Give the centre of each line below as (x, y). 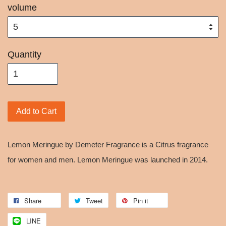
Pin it (141, 200)
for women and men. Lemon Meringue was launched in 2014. (108, 160)
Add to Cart (36, 111)
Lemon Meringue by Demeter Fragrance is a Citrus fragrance (108, 145)
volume (22, 7)
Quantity (24, 54)
